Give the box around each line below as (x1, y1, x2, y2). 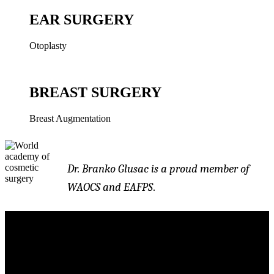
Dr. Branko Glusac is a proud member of (67, 161, 249, 176)
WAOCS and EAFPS (67, 180, 153, 194)
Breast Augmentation (29, 113, 111, 124)
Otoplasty (29, 40, 67, 51)
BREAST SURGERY (29, 84, 161, 100)
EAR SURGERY (29, 12, 134, 28)
